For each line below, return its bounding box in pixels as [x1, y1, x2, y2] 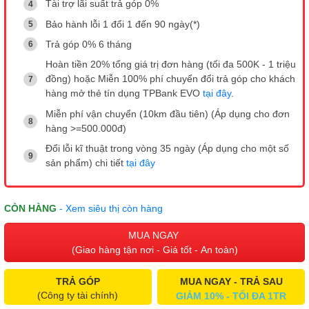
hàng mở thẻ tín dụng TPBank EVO [46, 88, 203, 99]
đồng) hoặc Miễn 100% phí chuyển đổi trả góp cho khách [46, 73, 295, 85]
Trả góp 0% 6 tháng [46, 38, 132, 50]
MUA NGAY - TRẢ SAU [179, 276, 283, 288]
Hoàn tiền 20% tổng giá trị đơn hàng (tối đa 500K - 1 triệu [46, 59, 296, 70]
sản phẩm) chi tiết [46, 157, 126, 169]
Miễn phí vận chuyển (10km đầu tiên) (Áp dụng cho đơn [46, 108, 290, 119]
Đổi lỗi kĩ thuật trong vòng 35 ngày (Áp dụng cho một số [46, 143, 289, 154]
